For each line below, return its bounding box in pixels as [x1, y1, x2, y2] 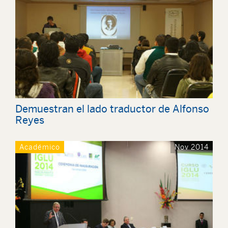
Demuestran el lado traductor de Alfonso [15, 103, 209, 115]
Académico [19, 143, 60, 152]
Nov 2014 [175, 143, 209, 152]
